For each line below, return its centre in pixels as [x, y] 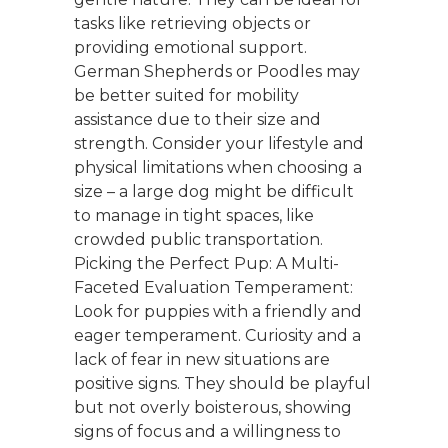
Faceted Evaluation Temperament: [213, 287]
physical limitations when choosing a [218, 167]
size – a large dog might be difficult [214, 191]
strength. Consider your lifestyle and [219, 143]
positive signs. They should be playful [222, 383]
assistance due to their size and [197, 119]
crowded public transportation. [198, 239]
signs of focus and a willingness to [207, 431]
